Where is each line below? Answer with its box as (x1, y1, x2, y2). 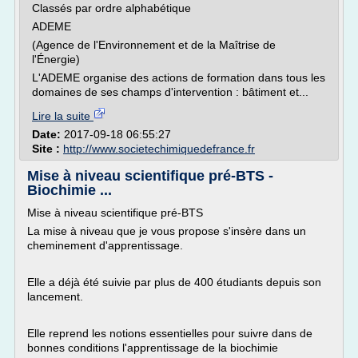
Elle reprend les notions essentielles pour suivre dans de (27, 327, 312, 340)
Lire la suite (32, 109, 93, 122)
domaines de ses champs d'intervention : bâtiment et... (32, 86, 308, 98)
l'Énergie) (32, 53, 80, 66)
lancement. (27, 290, 83, 303)
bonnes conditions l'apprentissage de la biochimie (27, 341, 278, 354)
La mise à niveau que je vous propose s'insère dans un (27, 225, 306, 237)
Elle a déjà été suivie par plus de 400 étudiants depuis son (27, 276, 321, 288)
